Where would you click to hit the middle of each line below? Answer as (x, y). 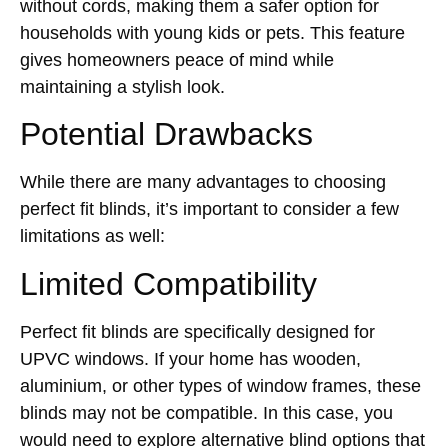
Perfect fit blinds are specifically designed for (197, 331)
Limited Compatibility (168, 283)
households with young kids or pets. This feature (212, 33)
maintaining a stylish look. (122, 87)
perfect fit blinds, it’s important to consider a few (209, 209)
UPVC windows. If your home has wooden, (190, 358)
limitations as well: (92, 236)
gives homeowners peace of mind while (177, 60)
